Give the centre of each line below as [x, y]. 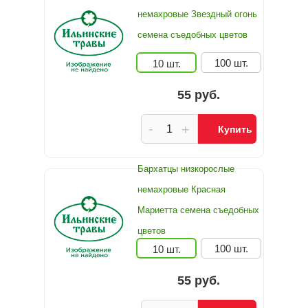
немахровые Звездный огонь [197, 14]
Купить [235, 129]
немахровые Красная [181, 189]
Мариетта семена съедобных [198, 210]
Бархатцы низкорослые [186, 169]
